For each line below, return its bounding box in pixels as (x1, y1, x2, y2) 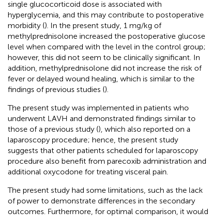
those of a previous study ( (8, 124, 98, 134)
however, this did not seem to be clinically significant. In (8, 53, 200, 62)
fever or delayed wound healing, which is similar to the (8, 74, 195, 84)
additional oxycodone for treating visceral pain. (8, 167, 168, 177)
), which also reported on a (98, 124, 190, 134)
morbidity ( (8, 21, 45, 31)
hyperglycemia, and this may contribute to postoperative (8, 10, 204, 20)
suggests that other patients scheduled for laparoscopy (8, 146, 198, 155)
